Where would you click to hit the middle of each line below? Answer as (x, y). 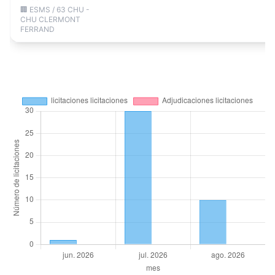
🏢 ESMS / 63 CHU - (55, 10)
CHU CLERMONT (50, 19)
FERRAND (37, 29)
